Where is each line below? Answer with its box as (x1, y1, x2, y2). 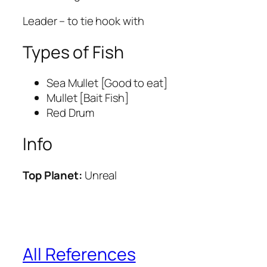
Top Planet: (23, 167, 82, 183)
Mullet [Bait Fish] (46, 90, 129, 106)
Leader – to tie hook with (23, 13, 144, 29)
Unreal (82, 167, 117, 183)
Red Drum (46, 105, 95, 121)
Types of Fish (23, 40, 124, 64)
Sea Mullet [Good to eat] (46, 75, 167, 91)
